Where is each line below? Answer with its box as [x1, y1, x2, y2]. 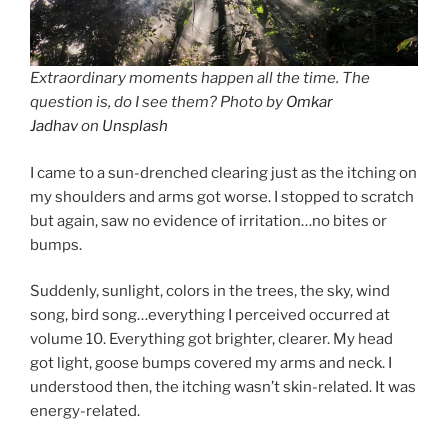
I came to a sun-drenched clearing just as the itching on [30, 163, 417, 182]
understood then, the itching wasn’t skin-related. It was [30, 378, 416, 397]
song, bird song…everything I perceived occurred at [30, 306, 390, 325]
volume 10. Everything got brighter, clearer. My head [30, 330, 393, 349]
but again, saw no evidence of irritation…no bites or [30, 211, 387, 230]
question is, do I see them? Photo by [30, 93, 286, 112]
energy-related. [30, 402, 140, 421]
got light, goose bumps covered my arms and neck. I [30, 354, 392, 373]
